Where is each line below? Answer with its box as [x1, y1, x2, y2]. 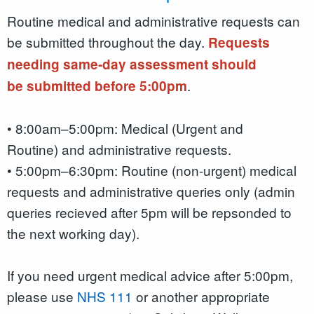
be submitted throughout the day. [7, 32, 208, 52]
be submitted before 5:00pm [7, 76, 187, 96]
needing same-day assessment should [7, 55, 257, 74]
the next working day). [7, 224, 143, 243]
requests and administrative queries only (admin [7, 182, 295, 201]
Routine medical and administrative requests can [7, 11, 300, 31]
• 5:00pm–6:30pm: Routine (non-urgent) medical [7, 161, 296, 180]
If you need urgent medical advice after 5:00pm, [7, 266, 293, 285]
